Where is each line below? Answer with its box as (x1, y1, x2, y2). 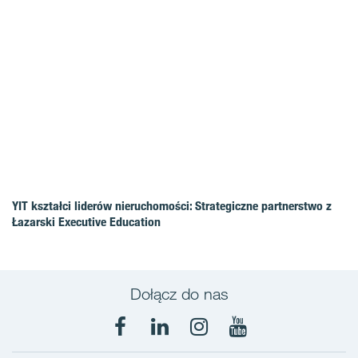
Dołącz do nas (129, 284, 229, 304)
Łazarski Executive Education (12, 213, 161, 229)
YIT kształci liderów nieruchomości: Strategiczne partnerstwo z (12, 197, 332, 213)
